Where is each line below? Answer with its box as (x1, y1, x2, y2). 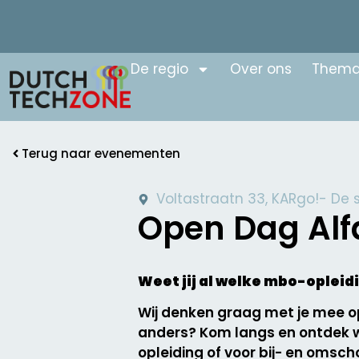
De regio (130, 59, 188, 79)
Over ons (229, 59, 292, 79)
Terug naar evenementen (22, 145, 180, 162)
